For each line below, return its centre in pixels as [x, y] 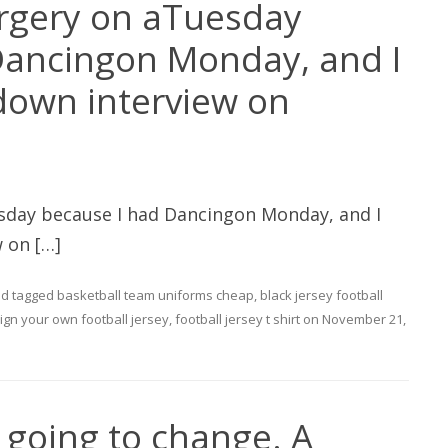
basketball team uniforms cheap [155, 295]
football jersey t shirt [237, 319]
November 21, [364, 319]
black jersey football [321, 295]
